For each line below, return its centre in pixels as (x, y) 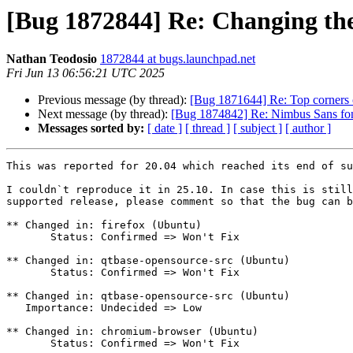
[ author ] (308, 128)
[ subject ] (258, 128)
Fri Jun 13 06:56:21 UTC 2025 (85, 73)
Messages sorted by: (91, 128)
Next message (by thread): (104, 114)
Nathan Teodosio (52, 59)
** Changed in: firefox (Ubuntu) (104, 225)
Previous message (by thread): (114, 100)
